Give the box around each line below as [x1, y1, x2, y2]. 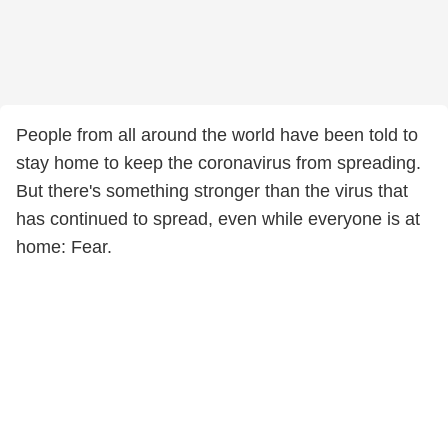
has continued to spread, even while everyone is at [16, 209, 420, 229]
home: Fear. [16, 237, 112, 257]
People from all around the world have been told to [16, 125, 418, 145]
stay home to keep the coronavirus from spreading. [16, 153, 421, 173]
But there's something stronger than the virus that [16, 181, 408, 201]
